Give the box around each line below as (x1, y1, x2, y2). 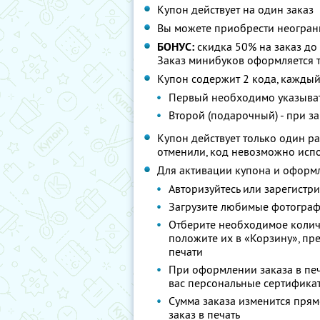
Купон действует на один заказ (157, 2, 314, 16)
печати (169, 244, 203, 259)
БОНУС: (157, 39, 194, 54)
